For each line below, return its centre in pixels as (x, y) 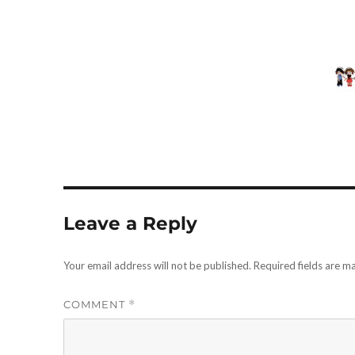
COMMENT (96, 305)
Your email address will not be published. (158, 266)
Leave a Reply (131, 224)
